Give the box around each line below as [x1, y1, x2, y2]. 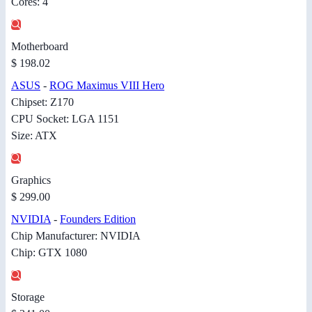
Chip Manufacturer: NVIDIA [11, 230, 141, 242]
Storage [11, 291, 45, 304]
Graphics [11, 174, 51, 187]
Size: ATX [11, 130, 57, 142]
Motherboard [11, 40, 68, 53]
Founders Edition [60, 213, 136, 226]
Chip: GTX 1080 [11, 247, 87, 259]
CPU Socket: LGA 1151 [11, 113, 119, 125]
